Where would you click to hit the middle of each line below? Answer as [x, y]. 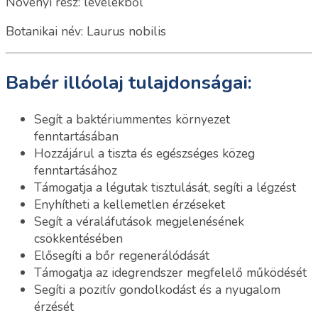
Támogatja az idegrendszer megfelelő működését [170, 272]
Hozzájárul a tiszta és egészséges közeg [144, 153]
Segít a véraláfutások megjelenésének [139, 221]
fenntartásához [76, 170]
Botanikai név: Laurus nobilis [86, 32]
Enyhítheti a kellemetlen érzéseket [130, 204]
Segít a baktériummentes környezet [132, 119]
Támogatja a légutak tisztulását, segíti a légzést [165, 187]
